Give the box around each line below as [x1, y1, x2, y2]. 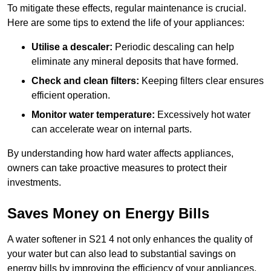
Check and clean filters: [31, 76, 139, 87]
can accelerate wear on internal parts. [31, 124, 192, 135]
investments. [7, 177, 61, 188]
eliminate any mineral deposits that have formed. [31, 56, 238, 67]
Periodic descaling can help [113, 42, 234, 53]
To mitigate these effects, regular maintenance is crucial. [7, 3, 246, 14]
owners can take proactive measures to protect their [7, 163, 227, 174]
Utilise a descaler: [31, 42, 113, 53]
